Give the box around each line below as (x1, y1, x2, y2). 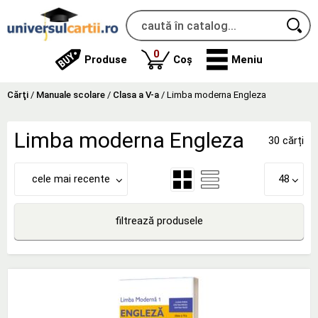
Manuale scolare (36, 89, 105, 100)
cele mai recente (32, 172, 110, 185)
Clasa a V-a (113, 89, 159, 100)
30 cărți (268, 133, 304, 147)
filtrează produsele (115, 214, 203, 228)
